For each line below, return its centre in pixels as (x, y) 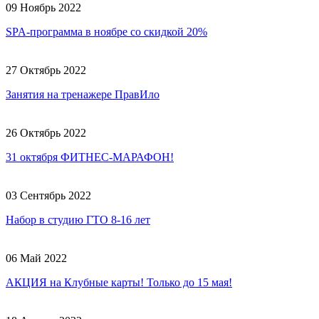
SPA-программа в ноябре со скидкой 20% (106, 31)
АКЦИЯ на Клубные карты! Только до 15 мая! (119, 282)
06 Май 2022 (36, 258)
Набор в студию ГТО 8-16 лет (78, 219)
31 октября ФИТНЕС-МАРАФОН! (90, 157)
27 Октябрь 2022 (46, 70)
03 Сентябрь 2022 (48, 195)
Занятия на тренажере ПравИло (83, 94)
